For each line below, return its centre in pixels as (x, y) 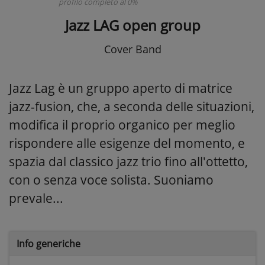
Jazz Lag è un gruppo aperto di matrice (121, 88)
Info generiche (49, 243)
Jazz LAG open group (132, 25)
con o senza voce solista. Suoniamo (111, 180)
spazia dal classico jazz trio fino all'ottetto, (128, 161)
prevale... (36, 198)
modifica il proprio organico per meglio (122, 125)
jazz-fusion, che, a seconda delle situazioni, (132, 106)
